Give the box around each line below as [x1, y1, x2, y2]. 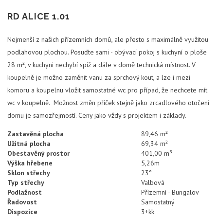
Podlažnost [7, 187, 42, 197]
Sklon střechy [7, 168, 50, 177]
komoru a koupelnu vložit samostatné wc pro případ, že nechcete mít [7, 85, 207, 94]
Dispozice [7, 207, 37, 216]
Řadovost [7, 197, 37, 206]
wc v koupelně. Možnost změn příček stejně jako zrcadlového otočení [7, 98, 209, 107]
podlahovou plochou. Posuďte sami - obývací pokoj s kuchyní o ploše [7, 47, 207, 56]
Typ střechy [7, 178, 44, 187]
